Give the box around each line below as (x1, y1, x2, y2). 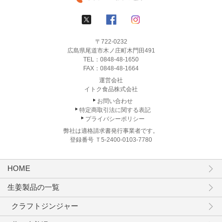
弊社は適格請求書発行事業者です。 (63, 127, 159, 134)
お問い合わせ (97, 97, 133, 105)
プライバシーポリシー (85, 115, 145, 122)
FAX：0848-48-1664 (83, 64, 139, 72)
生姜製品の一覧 (7, 183, 59, 192)
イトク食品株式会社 (84, 85, 138, 93)
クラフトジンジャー (11, 202, 78, 211)
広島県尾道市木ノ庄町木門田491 (67, 47, 155, 54)
